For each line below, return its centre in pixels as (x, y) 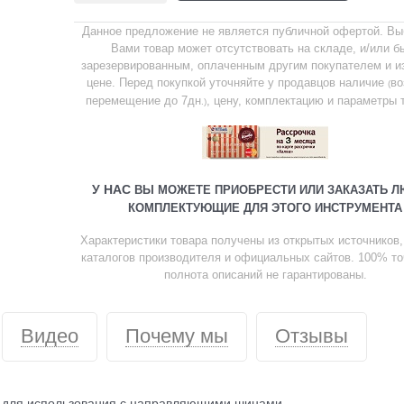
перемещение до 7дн (144, 100)
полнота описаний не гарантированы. (265, 274)
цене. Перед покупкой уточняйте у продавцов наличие (238, 82)
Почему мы (177, 335)
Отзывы (312, 335)
